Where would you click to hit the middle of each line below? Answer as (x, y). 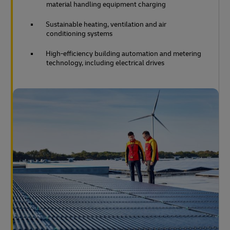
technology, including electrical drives (105, 63)
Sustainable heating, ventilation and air (106, 24)
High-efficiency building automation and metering (123, 53)
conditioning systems (79, 33)
